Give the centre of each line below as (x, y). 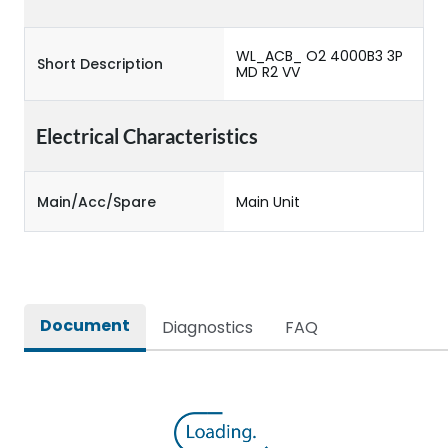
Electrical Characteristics (147, 136)
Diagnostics (207, 327)
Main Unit (268, 201)
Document (85, 325)
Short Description (100, 64)
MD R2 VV (268, 72)
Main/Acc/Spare (96, 201)
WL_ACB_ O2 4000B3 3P (319, 56)
